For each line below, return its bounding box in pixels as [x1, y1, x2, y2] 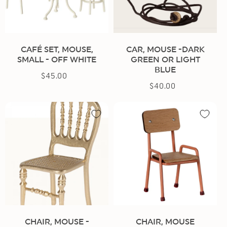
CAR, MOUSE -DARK [126, 45, 205, 54]
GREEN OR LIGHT [130, 55, 200, 64]
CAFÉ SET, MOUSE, [20, 45, 93, 54]
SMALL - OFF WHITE [17, 55, 96, 64]
